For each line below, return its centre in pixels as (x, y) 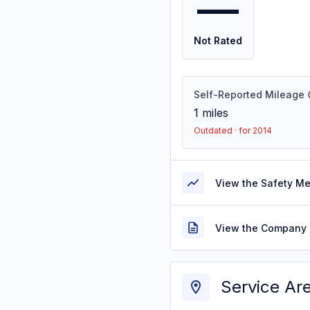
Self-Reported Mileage (249, 94)
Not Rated (218, 40)
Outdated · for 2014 (233, 130)
